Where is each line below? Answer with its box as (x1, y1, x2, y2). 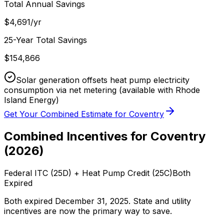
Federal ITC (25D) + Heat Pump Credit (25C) (4, 168, 172, 178)
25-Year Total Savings (4, 35, 87, 45)
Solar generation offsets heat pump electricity (16, 75, 189, 85)
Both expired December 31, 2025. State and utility (4, 196, 191, 206)
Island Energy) (4, 95, 59, 105)
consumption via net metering (4, 85, 116, 95)
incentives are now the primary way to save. (4, 206, 172, 216)
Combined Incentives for (4, 129, 150, 144)
